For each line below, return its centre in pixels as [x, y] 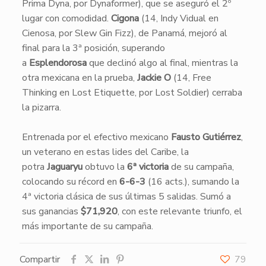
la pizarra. [41, 107]
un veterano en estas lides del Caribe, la [105, 152]
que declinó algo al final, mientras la [162, 63]
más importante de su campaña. [87, 226]
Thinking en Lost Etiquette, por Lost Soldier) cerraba [132, 93]
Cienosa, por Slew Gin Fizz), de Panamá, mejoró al [124, 33]
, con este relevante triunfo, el [180, 211]
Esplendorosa [58, 63]
